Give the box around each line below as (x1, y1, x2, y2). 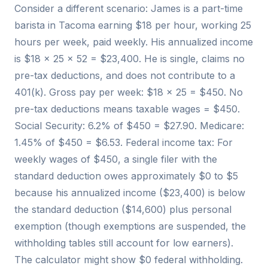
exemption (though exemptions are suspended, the (14, 220, 246, 233)
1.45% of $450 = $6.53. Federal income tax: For (14, 136, 233, 149)
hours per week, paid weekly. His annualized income (14, 36, 253, 48)
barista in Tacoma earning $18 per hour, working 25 (14, 19, 251, 32)
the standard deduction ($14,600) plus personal (14, 203, 232, 216)
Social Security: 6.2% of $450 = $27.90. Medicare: (14, 120, 244, 132)
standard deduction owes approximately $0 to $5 (14, 170, 238, 182)
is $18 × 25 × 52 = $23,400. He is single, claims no (14, 53, 245, 65)
